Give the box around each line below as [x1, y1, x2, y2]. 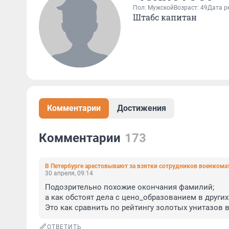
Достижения [117, 103, 166, 113]
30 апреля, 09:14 [45, 170, 93, 177]
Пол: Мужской [133, 4, 174, 11]
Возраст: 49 [174, 4, 208, 11]
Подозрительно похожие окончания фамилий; [45, 182, 216, 192]
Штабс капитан [133, 12, 197, 22]
